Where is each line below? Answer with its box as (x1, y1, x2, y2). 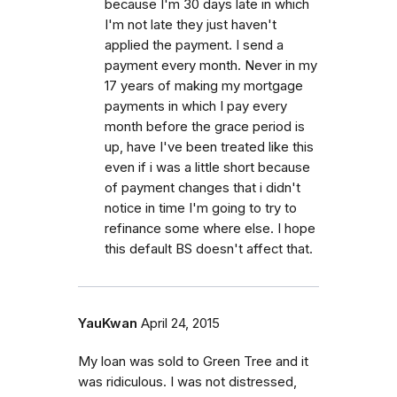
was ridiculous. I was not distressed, (78, 373, 297, 390)
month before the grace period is (105, 118, 305, 135)
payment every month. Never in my (105, 57, 317, 74)
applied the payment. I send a (105, 36, 284, 53)
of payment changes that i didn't (105, 179, 300, 196)
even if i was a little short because (105, 159, 310, 175)
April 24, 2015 (141, 315, 220, 331)
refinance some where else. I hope (105, 220, 315, 237)
